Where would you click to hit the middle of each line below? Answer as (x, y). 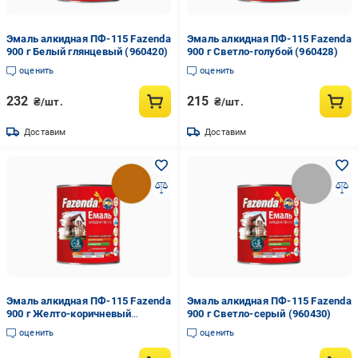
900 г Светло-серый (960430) (259, 314)
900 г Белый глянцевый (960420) (87, 52)
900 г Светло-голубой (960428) (262, 52)
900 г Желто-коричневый (69, 314)
